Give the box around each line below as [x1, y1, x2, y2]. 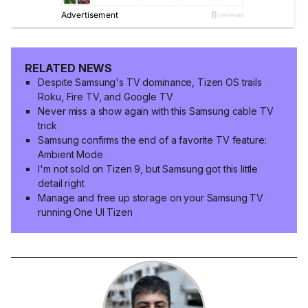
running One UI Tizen [38, 206, 133, 219]
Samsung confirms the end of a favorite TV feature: [38, 134, 267, 146]
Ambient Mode [38, 148, 103, 161]
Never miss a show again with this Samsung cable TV [38, 105, 274, 118]
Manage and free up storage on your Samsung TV [38, 192, 264, 204]
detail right [38, 177, 85, 190]
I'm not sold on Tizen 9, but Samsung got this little [38, 163, 258, 175]
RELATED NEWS [25, 61, 113, 76]
